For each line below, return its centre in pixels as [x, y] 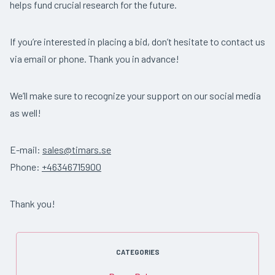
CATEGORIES [137, 252]
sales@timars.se [77, 150]
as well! [25, 113]
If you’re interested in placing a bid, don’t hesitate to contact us [137, 42]
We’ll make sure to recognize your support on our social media [135, 96]
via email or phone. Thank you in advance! [95, 59]
